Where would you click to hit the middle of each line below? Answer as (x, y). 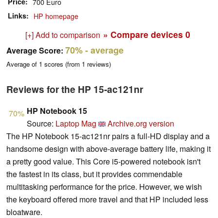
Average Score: (35, 51)
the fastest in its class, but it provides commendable (94, 174)
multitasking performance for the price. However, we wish (104, 187)
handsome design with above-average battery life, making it (109, 149)
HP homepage (56, 16)
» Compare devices (144, 35)
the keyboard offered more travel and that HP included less (107, 200)
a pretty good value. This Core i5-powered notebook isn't (103, 162)
